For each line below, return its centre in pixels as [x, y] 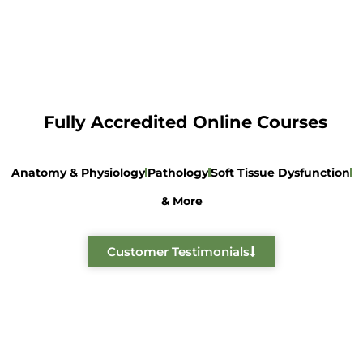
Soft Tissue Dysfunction [280, 172]
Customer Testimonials [178, 251]
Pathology [177, 172]
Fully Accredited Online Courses [186, 122]
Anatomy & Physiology [78, 172]
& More [181, 201]
